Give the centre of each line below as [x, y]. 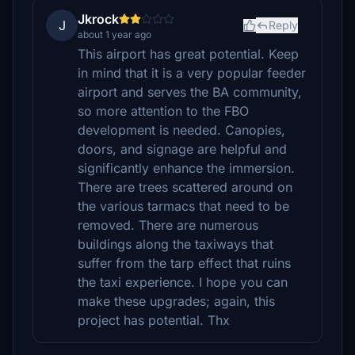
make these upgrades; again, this [176, 301]
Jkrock [98, 19]
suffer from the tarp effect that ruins [184, 263]
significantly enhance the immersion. [186, 168]
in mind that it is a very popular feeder [192, 73]
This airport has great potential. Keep [188, 54]
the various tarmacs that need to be [183, 206]
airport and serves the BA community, [190, 92]
